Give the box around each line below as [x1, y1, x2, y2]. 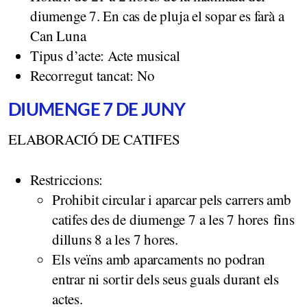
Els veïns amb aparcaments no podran [52, 249, 265, 269]
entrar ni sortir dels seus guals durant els [52, 269, 279, 288]
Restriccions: [30, 169, 103, 189]
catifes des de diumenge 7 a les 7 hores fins [52, 209, 295, 229]
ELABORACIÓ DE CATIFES [8, 129, 180, 149]
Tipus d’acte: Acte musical [30, 45, 180, 65]
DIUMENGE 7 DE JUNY [8, 98, 186, 119]
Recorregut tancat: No [30, 65, 155, 85]
